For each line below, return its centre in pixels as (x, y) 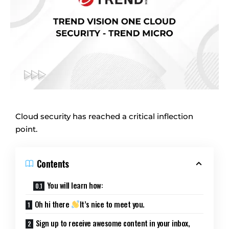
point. (26, 129)
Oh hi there (53, 204)
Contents (53, 163)
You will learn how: (75, 185)
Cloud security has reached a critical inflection (104, 116)
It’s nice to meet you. (112, 204)
